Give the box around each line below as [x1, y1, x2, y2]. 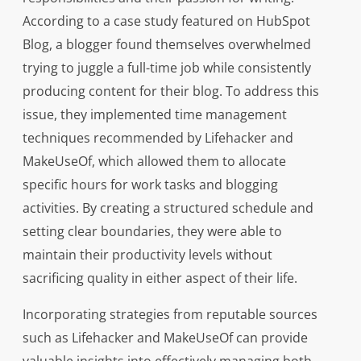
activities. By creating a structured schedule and [22, 199, 313, 218]
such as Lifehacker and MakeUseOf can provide [22, 329, 308, 347]
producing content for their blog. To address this [22, 82, 319, 101]
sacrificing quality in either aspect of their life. [22, 269, 297, 288]
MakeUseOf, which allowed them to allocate [22, 152, 286, 171]
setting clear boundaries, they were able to [22, 222, 282, 241]
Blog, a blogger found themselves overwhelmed [22, 35, 311, 54]
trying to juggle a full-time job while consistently [22, 59, 311, 77]
